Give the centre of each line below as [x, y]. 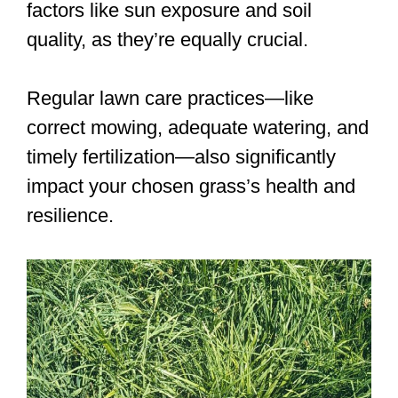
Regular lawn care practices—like [170, 99]
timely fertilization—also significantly [181, 157]
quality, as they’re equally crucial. [167, 40]
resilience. [70, 216]
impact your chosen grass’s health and [191, 187]
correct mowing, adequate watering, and [198, 128]
